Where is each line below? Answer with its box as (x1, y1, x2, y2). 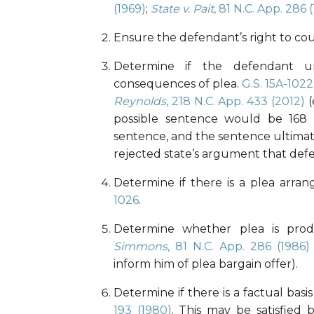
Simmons (113, 240, 168, 254)
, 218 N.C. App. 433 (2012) (165, 95, 306, 109)
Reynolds (113, 95, 166, 109)
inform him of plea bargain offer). (113, 257, 298, 271)
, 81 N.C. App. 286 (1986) (167, 240, 310, 254)
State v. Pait (150, 2, 214, 16)
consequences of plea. (113, 77, 243, 91)
